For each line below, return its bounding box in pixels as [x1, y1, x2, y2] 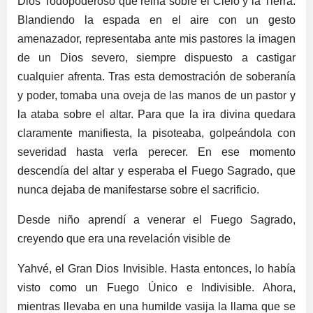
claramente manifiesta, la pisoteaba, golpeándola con [17, 126, 296, 139]
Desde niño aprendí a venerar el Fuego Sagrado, [17, 213, 296, 226]
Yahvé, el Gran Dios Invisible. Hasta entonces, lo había [17, 262, 296, 275]
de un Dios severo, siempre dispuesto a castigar [17, 51, 296, 64]
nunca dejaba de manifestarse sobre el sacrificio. [17, 183, 259, 196]
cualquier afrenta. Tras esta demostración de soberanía [17, 70, 296, 82]
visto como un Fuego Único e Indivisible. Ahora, [17, 281, 296, 293]
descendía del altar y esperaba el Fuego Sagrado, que [17, 164, 296, 177]
